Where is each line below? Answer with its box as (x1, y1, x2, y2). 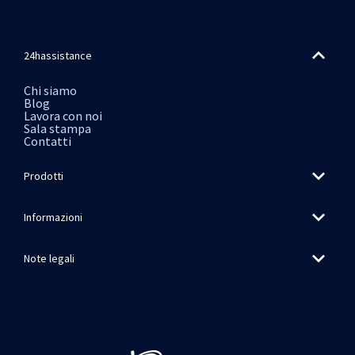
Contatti (24, 133, 71, 150)
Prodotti (24, 169, 63, 184)
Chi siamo (24, 82, 77, 99)
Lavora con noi (24, 108, 102, 124)
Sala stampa (24, 120, 91, 137)
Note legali (24, 251, 74, 266)
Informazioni (24, 210, 82, 225)
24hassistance (24, 48, 92, 63)
